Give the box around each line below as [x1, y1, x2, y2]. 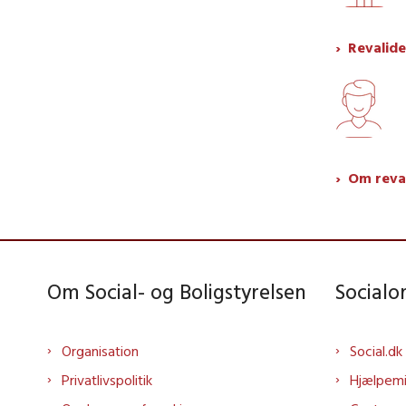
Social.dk [350, 342, 402, 361]
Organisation [62, 342, 139, 361]
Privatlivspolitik [62, 371, 152, 390]
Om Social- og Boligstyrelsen [47, 278, 306, 305]
